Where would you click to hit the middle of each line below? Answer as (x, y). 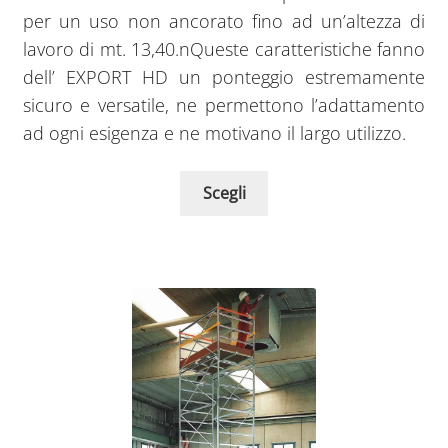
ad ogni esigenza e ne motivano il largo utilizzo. (214, 132)
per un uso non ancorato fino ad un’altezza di (224, 20)
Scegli (224, 193)
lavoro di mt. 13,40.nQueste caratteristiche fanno (224, 48)
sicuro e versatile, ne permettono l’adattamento (224, 104)
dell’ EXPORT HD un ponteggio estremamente (224, 76)
